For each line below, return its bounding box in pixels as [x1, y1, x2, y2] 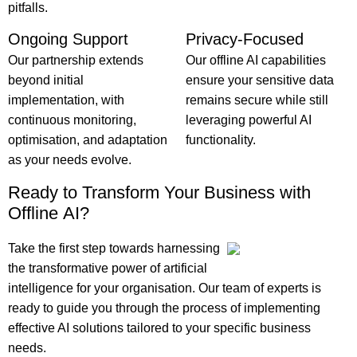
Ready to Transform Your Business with [8, 182, 311, 202]
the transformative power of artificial [8, 261, 207, 275]
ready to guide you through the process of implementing [8, 301, 320, 315]
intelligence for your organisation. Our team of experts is [8, 281, 321, 295]
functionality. [185, 133, 256, 147]
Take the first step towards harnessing [8, 241, 220, 255]
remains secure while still [185, 93, 328, 107]
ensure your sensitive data [185, 73, 334, 87]
